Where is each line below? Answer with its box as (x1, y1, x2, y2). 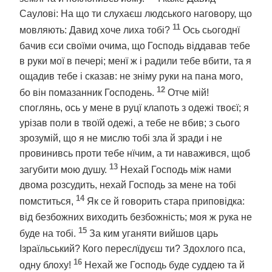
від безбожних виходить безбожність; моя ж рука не (19, 211, 252, 222)
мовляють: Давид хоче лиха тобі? (19, 25, 172, 36)
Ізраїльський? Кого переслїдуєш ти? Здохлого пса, (19, 243, 245, 254)
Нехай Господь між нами (120, 165, 231, 175)
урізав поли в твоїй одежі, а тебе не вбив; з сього (19, 117, 240, 128)
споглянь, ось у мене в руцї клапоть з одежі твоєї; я (19, 102, 249, 113)
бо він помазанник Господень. (19, 87, 157, 98)
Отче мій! (168, 87, 209, 98)
